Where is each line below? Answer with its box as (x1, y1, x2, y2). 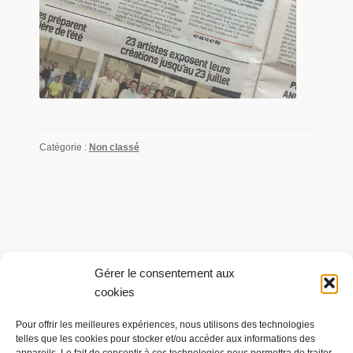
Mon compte (17, 327, 80, 340)
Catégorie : (39, 142, 89, 154)
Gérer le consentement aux (95, 266, 235, 280)
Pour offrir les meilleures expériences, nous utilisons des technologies (16, 319, 314, 330)
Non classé (88, 142, 139, 154)
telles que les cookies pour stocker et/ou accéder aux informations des (16, 333, 315, 344)
